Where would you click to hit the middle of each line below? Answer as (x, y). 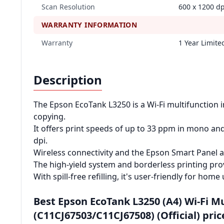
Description (68, 80)
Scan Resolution (68, 7)
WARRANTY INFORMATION (89, 25)
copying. (49, 116)
